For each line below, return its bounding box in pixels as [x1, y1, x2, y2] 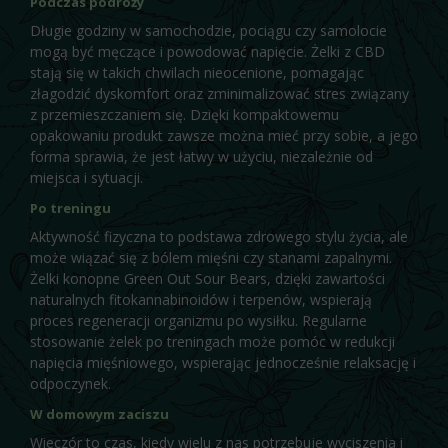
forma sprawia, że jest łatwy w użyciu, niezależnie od [30, 146, 373, 166]
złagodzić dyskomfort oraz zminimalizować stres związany [30, 83, 409, 103]
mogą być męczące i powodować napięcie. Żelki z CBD [30, 41, 385, 61]
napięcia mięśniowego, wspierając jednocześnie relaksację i [30, 352, 416, 372]
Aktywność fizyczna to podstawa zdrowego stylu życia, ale [30, 226, 408, 246]
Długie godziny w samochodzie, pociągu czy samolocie [30, 20, 387, 40]
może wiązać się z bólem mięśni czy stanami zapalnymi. [30, 247, 392, 267]
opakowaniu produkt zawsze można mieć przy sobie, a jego [30, 125, 418, 145]
